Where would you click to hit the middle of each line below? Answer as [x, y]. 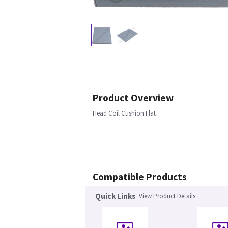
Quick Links [115, 196]
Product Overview [133, 98]
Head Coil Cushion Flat [124, 113]
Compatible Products [140, 177]
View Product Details [167, 196]
